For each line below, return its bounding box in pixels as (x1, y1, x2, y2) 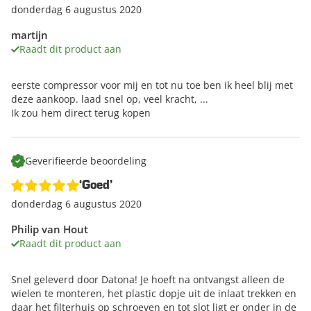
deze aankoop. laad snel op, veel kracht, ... (11, 92, 208, 106)
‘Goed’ (79, 179, 112, 192)
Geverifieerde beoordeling (25, 154, 146, 168)
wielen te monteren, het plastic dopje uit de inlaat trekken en (11, 287, 296, 301)
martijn (11, 28, 48, 42)
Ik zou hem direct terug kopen (11, 106, 151, 120)
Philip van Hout (11, 222, 88, 237)
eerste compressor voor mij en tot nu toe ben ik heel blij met (11, 78, 293, 92)
